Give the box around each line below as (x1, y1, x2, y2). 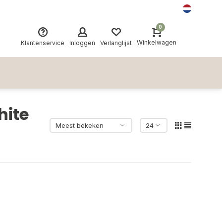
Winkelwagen (137, 39, 176, 46)
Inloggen (69, 39, 95, 47)
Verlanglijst (100, 39, 132, 47)
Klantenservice (21, 39, 64, 47)
